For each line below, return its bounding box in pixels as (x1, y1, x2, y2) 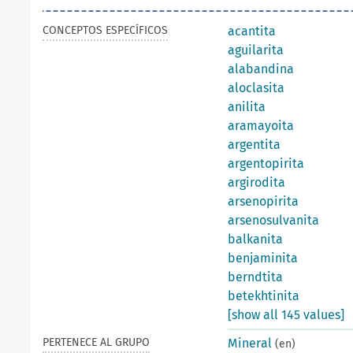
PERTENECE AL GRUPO (43, 336, 150, 349)
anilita (228, 99, 266, 114)
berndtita (228, 269, 283, 284)
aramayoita (228, 118, 294, 133)
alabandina (228, 61, 294, 76)
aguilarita (228, 43, 284, 58)
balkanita (228, 232, 283, 247)
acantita (228, 24, 276, 39)
